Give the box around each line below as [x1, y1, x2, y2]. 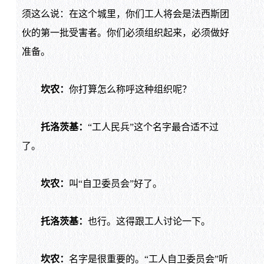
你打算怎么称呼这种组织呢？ [68, 84, 192, 94]
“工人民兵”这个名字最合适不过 [87, 121, 219, 132]
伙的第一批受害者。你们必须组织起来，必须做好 [21, 27, 229, 38]
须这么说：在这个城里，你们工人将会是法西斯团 [21, 8, 229, 19]
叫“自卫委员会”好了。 [68, 178, 162, 189]
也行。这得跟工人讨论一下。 [87, 216, 210, 226]
